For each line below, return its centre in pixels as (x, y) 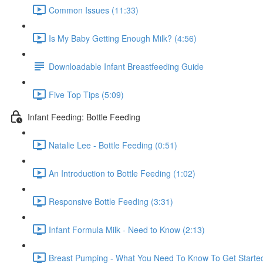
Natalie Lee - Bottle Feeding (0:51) (113, 145)
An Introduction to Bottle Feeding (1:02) (122, 173)
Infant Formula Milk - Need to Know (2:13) (127, 229)
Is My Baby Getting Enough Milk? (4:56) (123, 38)
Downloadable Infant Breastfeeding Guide (126, 66)
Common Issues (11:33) (94, 10)
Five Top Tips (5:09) (86, 94)
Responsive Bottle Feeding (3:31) (111, 201)
